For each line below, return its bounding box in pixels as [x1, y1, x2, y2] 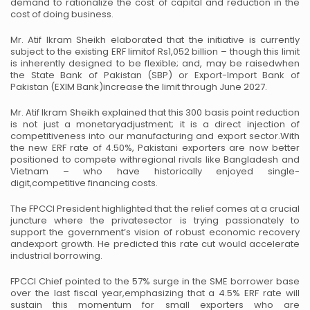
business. [71, 8, 113, 21]
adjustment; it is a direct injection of [120, 118, 300, 131]
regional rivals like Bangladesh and [137, 153, 300, 166]
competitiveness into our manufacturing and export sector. [10, 129, 280, 143]
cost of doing [10, 8, 71, 21]
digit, [10, 176, 32, 190]
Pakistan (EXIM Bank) [10, 80, 103, 93]
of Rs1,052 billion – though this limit [146, 45, 300, 58]
